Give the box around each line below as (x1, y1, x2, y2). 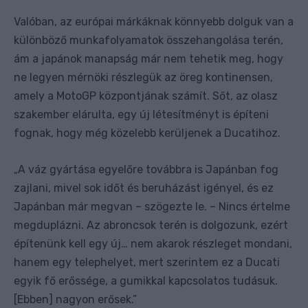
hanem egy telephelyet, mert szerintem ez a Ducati (14, 255, 280, 269)
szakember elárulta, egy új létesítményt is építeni (14, 107, 269, 121)
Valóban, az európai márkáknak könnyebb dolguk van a (14, 14, 294, 28)
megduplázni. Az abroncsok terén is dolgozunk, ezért (14, 218, 288, 232)
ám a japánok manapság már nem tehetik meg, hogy (14, 52, 283, 65)
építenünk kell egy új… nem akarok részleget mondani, (14, 236, 292, 250)
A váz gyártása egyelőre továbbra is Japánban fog (18, 162, 278, 176)
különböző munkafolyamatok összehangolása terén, (14, 33, 283, 47)
